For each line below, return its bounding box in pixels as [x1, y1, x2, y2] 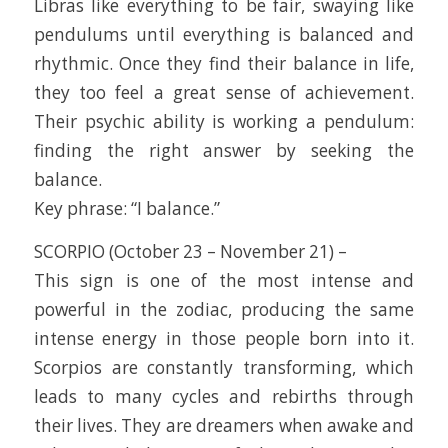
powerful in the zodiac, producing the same [33, 298, 415, 322]
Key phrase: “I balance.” [33, 196, 220, 220]
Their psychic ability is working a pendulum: [33, 109, 415, 133]
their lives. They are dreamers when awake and [33, 414, 415, 438]
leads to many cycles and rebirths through [33, 385, 415, 409]
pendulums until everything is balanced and [33, 22, 415, 46]
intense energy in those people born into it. [33, 327, 415, 351]
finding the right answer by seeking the [33, 138, 415, 162]
